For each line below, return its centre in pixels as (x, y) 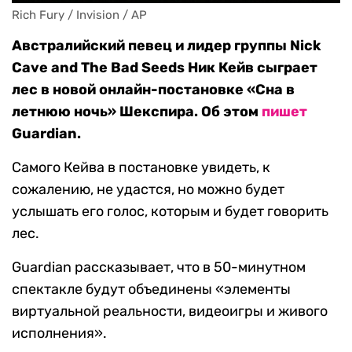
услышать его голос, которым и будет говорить (170, 212)
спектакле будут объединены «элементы (151, 290)
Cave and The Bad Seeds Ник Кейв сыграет (165, 68)
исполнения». (59, 334)
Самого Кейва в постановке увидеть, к (141, 168)
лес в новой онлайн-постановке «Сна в (153, 90)
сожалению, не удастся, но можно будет (148, 190)
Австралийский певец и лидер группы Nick (167, 46)
